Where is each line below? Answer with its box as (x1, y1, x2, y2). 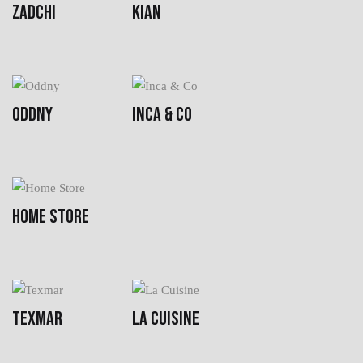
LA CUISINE (132, 306, 199, 331)
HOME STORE (12, 204, 89, 228)
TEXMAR (12, 306, 62, 331)
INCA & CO (132, 102, 192, 126)
